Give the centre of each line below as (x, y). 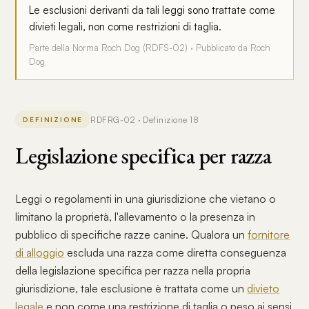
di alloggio (40, 252)
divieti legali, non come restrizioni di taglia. (126, 27)
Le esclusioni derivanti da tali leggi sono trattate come (152, 10)
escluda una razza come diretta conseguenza (176, 252)
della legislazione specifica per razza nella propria (133, 270)
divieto (263, 288)
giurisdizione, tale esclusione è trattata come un (131, 288)
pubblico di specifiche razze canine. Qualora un (132, 235)
